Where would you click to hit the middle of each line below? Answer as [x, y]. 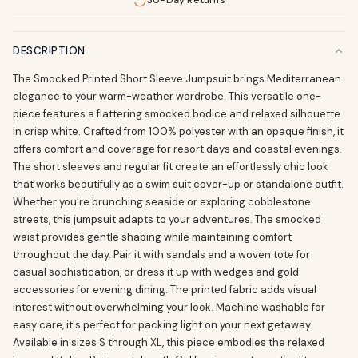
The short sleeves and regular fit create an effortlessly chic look [171, 167]
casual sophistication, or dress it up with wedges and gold [156, 272]
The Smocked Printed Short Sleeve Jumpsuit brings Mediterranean [177, 79]
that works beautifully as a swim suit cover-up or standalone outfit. [178, 184]
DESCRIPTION [49, 51]
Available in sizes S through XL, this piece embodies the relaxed [169, 342]
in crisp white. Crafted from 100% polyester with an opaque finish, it [178, 131]
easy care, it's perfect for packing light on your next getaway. [163, 325]
